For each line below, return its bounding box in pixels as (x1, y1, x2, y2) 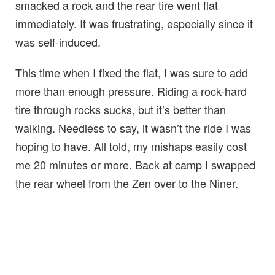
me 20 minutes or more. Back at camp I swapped (15, 157, 255, 173)
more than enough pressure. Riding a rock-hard (15, 83, 247, 99)
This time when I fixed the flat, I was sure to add (15, 64, 248, 81)
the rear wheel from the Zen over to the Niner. (15, 175, 238, 192)
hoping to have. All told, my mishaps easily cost (15, 138, 247, 155)
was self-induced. (15, 34, 101, 50)
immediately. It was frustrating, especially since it (15, 15, 253, 32)
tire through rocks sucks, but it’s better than (15, 101, 226, 118)
